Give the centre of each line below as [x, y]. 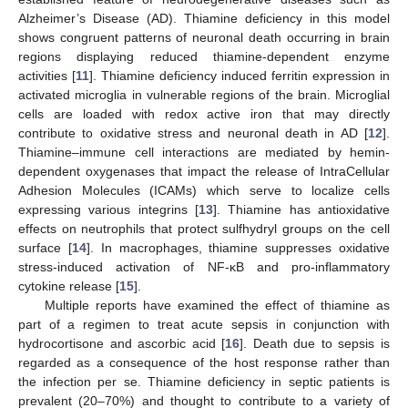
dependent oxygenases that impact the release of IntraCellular [204, 172]
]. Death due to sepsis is [315, 344]
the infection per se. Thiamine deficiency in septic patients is [204, 382]
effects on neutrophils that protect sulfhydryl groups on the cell [204, 229]
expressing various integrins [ [108, 210]
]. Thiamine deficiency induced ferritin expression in [240, 76]
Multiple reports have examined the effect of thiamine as [217, 306]
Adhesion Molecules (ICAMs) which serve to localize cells [204, 191]
